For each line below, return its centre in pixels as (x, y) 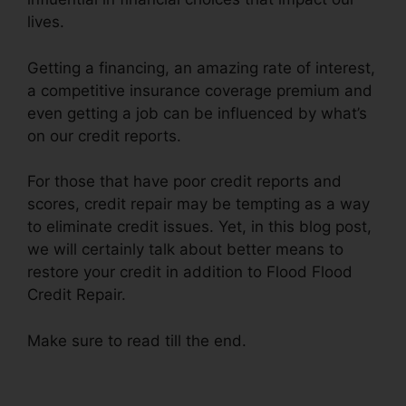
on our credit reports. (104, 135)
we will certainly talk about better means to (185, 250)
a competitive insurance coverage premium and (200, 90)
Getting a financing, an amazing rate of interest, (201, 68)
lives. (46, 22)
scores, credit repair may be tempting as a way (198, 204)
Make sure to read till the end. (137, 340)
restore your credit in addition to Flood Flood (190, 272)
